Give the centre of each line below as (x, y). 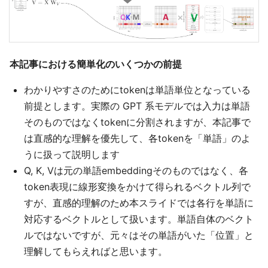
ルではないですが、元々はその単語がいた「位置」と (139, 235)
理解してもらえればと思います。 (96, 252)
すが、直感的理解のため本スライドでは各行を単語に (139, 203)
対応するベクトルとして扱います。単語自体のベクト (139, 219)
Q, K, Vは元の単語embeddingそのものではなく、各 (136, 171)
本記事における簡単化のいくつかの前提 (96, 64)
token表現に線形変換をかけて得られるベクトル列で (137, 187)
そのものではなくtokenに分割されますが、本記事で (137, 122)
